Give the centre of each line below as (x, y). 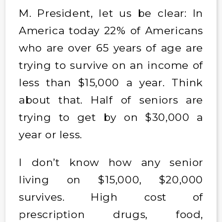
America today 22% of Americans (111, 30)
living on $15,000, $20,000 (111, 179)
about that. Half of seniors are (111, 100)
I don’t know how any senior (111, 162)
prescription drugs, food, (111, 214)
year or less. (52, 134)
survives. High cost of (111, 197)
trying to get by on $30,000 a (111, 117)
